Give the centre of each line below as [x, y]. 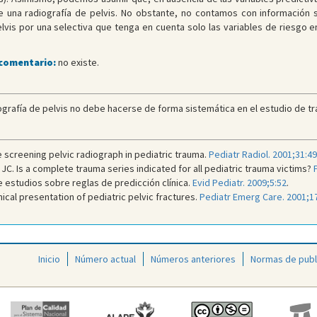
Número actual [105, 259]
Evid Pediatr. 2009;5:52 [239, 183]
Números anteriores [193, 259]
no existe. [77, 63]
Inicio [49, 259]
